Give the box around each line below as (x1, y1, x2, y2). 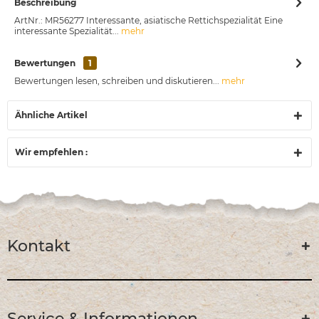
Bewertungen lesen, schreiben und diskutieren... (14, 75, 219, 87)
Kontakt (7, 236, 70, 256)
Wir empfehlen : (15, 147, 88, 158)
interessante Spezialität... (14, 26, 119, 37)
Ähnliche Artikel (15, 110, 88, 121)
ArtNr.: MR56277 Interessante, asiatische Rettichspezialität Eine (14, 15, 283, 26)
